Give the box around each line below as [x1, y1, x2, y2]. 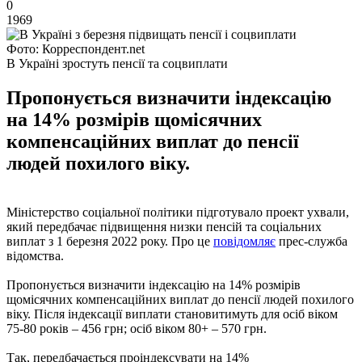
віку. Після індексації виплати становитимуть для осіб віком [6, 306, 338, 321]
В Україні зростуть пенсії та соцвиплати [6, 56, 228, 70]
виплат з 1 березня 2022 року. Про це [6, 234, 213, 248]
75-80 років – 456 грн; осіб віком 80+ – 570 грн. [6, 321, 267, 335]
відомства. [6, 248, 64, 263]
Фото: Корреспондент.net [6, 41, 145, 56]
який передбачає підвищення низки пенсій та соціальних [6, 219, 322, 234]
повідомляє [213, 234, 276, 248]
